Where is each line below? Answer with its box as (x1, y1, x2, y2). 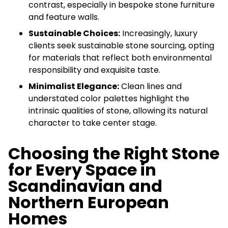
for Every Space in (8, 158, 156, 181)
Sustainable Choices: (28, 27, 120, 39)
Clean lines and (119, 80, 182, 92)
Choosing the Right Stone (8, 141, 219, 165)
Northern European (8, 190, 169, 214)
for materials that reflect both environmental (28, 51, 212, 64)
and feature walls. (28, 11, 99, 23)
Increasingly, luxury (120, 27, 197, 39)
